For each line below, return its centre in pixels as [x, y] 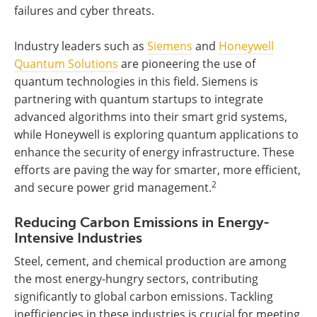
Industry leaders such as [81, 46]
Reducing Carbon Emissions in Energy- [142, 223]
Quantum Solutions [66, 64]
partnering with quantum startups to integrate [139, 99]
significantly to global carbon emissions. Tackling [144, 297]
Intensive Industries [78, 238]
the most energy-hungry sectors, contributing [136, 279]
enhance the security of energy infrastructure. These [154, 152]
